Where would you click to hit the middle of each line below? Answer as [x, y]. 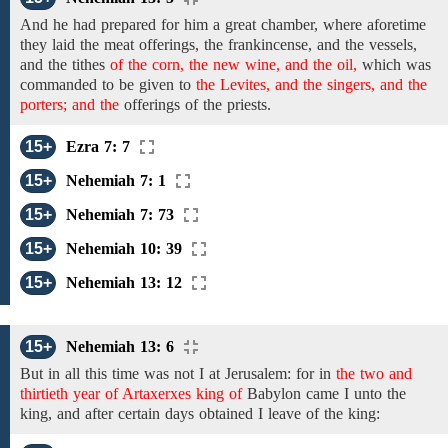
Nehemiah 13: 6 [120, 346]
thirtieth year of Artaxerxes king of [131, 393]
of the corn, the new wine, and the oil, [233, 64]
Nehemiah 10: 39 [124, 248]
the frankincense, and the [284, 44]
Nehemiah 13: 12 [124, 282]
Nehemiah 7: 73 [120, 214]
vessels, [390, 44]
